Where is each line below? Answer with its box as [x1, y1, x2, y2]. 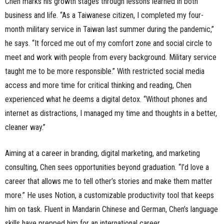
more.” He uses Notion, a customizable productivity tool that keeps [5, 190, 214, 200]
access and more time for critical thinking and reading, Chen [5, 80, 191, 90]
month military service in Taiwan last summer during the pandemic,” [5, 24, 214, 34]
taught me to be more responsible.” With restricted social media [5, 66, 204, 76]
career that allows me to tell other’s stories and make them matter [5, 176, 212, 186]
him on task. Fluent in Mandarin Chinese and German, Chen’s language [5, 204, 218, 214]
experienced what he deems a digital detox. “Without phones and [5, 94, 207, 104]
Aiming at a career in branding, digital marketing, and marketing [5, 148, 200, 158]
